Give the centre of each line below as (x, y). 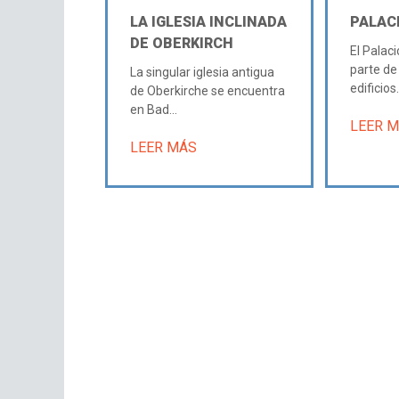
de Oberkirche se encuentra (208, 90)
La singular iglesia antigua (203, 72)
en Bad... (154, 109)
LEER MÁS (164, 147)
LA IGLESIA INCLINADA (209, 21)
